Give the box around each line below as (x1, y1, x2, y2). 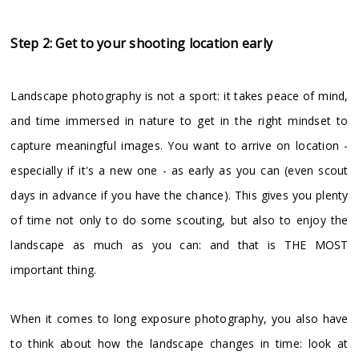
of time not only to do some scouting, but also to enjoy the (10, 212, 349, 228)
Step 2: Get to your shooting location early (10, 34, 273, 53)
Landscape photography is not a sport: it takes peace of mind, (10, 88, 349, 104)
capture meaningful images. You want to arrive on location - (10, 138, 349, 154)
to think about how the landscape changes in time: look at (10, 336, 349, 352)
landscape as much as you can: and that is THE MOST (10, 237, 349, 253)
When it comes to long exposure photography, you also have (10, 311, 349, 327)
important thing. (10, 262, 97, 278)
